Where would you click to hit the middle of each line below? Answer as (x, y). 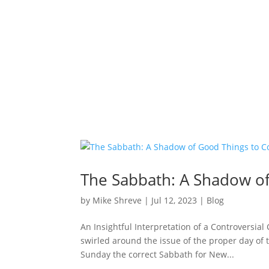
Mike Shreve (117, 200)
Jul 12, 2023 (174, 200)
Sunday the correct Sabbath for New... (158, 254)
